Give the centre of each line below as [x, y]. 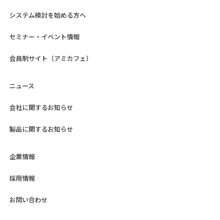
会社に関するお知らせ [41, 108]
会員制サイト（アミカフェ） [51, 58]
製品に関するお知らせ [41, 129]
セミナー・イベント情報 [44, 37]
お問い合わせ [28, 200]
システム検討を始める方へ [47, 15]
